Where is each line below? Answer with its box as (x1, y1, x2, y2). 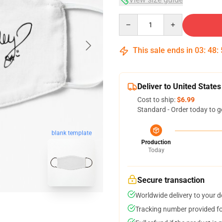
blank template (51, 129, 92, 137)
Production (141, 139, 171, 146)
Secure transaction (137, 175, 205, 185)
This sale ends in (131, 46, 195, 55)
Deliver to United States (137, 82, 221, 91)
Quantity (118, 14, 146, 22)
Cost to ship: (137, 96, 177, 104)
